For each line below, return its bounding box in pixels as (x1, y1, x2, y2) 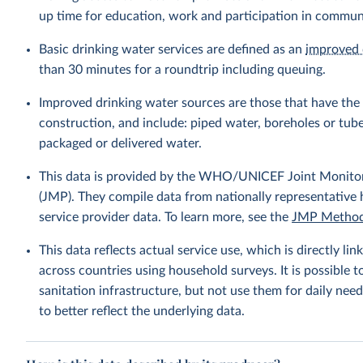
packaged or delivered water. (39, 137, 203, 150)
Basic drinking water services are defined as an (39, 43, 306, 56)
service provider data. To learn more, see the (39, 211, 293, 224)
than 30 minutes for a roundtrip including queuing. (39, 63, 327, 76)
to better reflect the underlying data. (39, 305, 246, 318)
